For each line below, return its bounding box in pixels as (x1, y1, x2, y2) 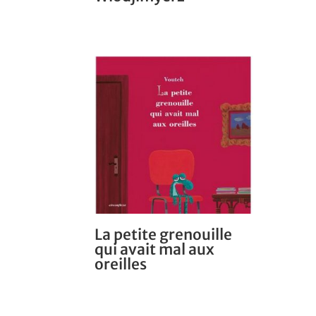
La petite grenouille (95, 225, 233, 245)
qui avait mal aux (95, 240, 215, 260)
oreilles (95, 255, 147, 274)
